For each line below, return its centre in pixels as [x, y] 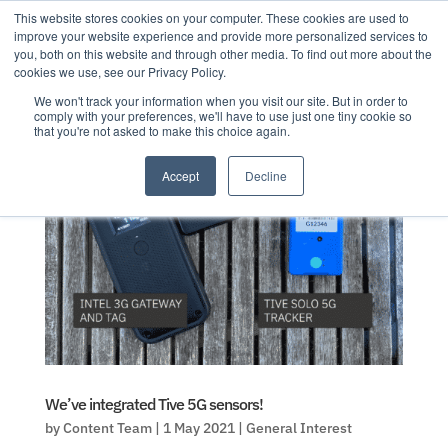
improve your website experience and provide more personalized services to [221, 35]
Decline [265, 175]
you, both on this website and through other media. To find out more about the [223, 53]
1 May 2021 [198, 428]
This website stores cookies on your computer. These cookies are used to [211, 17]
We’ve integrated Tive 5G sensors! [153, 404]
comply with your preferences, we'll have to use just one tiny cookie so [223, 115]
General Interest [298, 428]
